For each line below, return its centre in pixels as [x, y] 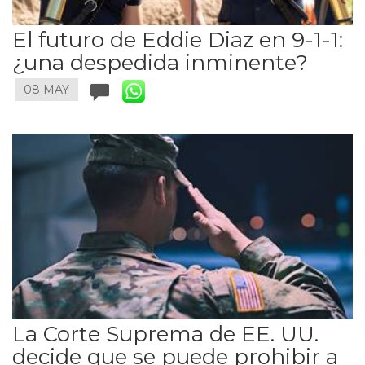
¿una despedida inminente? [160, 62]
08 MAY [46, 90]
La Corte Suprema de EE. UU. [165, 334]
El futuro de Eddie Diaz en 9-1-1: [178, 40]
